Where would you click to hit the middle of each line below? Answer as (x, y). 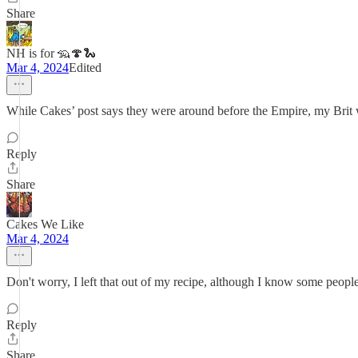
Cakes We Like (45, 224)
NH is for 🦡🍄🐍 (51, 53)
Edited (85, 68)
